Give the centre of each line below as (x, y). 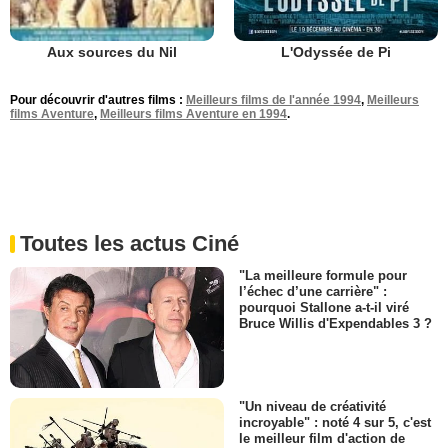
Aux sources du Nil (112, 52)
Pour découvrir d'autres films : (98, 100)
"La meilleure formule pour (323, 276)
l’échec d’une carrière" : (313, 292)
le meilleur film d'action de (322, 438)
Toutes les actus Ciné (129, 244)
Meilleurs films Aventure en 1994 (193, 114)
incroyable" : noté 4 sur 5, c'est (335, 422)
